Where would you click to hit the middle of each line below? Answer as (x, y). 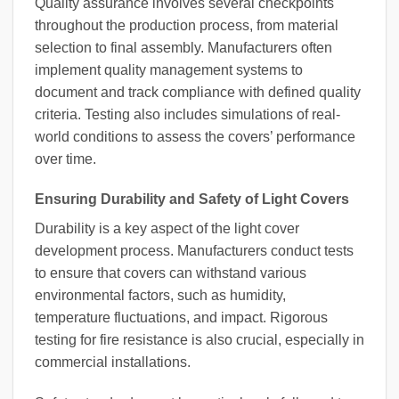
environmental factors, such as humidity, (160, 296)
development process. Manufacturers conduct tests (194, 251)
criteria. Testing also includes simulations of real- (187, 114)
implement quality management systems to (169, 69)
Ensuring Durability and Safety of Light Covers (192, 199)
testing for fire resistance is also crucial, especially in (199, 340)
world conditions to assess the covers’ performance (195, 136)
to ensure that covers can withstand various (171, 273)
